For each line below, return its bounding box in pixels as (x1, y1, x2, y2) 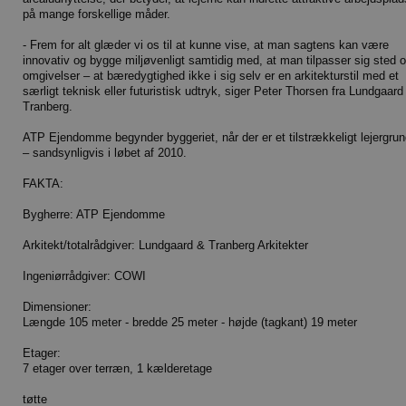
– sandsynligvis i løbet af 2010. (23, 146, 187, 160)
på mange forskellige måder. (23, 7, 170, 22)
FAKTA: (23, 177, 63, 191)
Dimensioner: (23, 300, 92, 314)
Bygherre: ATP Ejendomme (23, 208, 165, 222)
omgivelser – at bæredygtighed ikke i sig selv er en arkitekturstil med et (23, 69, 399, 83)
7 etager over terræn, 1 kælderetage (23, 362, 212, 376)
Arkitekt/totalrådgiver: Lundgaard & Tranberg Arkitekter (23, 238, 308, 253)
